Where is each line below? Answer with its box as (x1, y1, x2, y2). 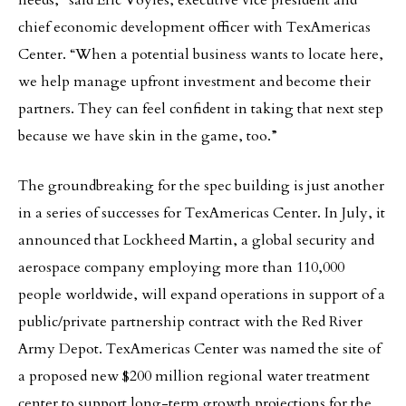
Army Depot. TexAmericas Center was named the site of (18, 339, 381, 359)
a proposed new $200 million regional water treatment (18, 366, 370, 386)
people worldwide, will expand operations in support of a (18, 285, 385, 304)
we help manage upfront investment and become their (18, 72, 371, 92)
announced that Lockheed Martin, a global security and (18, 230, 374, 250)
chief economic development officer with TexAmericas (18, 17, 371, 37)
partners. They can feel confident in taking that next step (18, 99, 383, 119)
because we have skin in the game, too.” (18, 126, 277, 146)
